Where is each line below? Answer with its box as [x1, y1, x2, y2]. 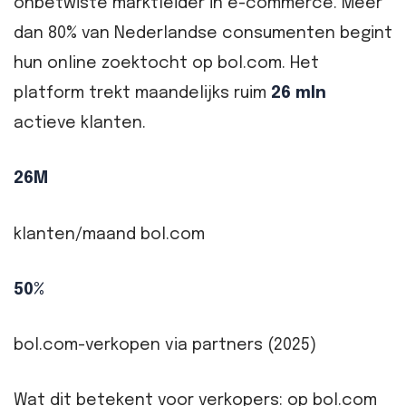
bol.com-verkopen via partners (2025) [14, 337, 316, 354]
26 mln [271, 85, 326, 102]
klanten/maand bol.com [14, 226, 205, 243]
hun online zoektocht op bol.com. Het [14, 55, 319, 72]
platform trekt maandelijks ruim [14, 85, 271, 102]
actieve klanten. [14, 115, 146, 132]
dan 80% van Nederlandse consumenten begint [14, 25, 392, 43]
